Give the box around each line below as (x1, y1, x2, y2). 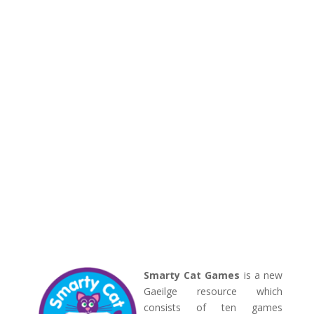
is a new (240, 268, 283, 282)
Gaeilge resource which (143, 285, 283, 298)
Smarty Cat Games (143, 268, 240, 282)
